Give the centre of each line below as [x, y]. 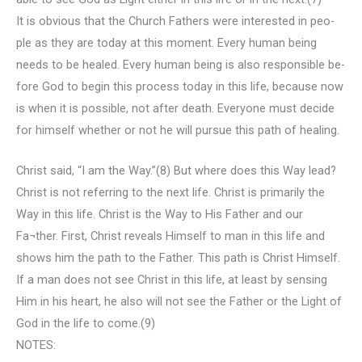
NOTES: [36, 345]
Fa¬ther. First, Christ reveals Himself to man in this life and [170, 236]
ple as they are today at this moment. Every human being [166, 42]
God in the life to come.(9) [86, 324]
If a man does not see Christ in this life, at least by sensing [172, 280]
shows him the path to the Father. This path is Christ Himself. [178, 258]
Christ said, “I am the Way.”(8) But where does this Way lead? [176, 171]
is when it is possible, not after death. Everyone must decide [175, 108]
